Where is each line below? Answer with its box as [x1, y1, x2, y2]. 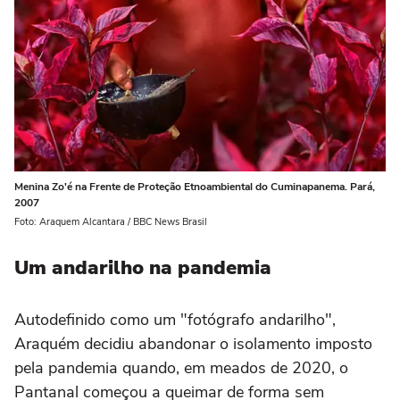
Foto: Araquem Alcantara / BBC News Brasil [14, 215, 207, 229]
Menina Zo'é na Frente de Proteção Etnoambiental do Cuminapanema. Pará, [14, 179, 375, 195]
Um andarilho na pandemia [14, 254, 271, 282]
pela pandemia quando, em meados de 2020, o [14, 357, 348, 379]
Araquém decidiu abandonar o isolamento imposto [14, 333, 372, 355]
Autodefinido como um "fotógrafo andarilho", [14, 309, 336, 331]
